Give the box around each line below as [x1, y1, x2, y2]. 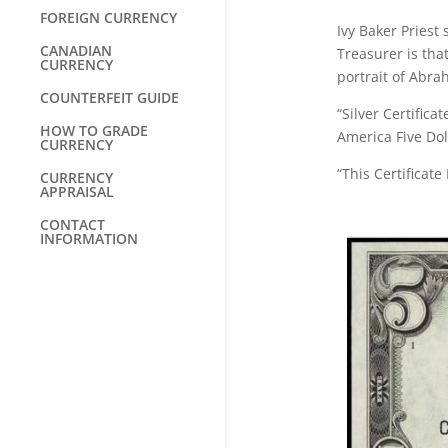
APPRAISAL [40, 182, 114, 201]
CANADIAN [40, 41, 112, 60]
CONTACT [40, 215, 105, 234]
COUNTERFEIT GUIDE [40, 88, 179, 107]
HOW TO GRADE [40, 121, 148, 140]
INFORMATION [40, 229, 138, 248]
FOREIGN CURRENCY [40, 8, 177, 27]
